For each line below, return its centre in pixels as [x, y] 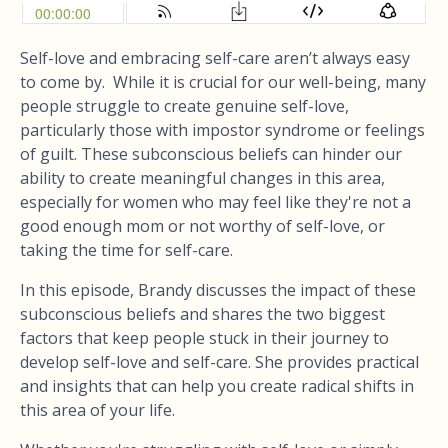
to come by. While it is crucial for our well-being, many [223, 81]
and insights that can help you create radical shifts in [217, 385]
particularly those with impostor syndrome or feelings [222, 129]
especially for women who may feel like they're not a [215, 201]
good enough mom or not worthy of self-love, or [202, 225]
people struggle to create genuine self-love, [184, 105]
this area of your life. [97, 409]
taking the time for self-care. [126, 249]
